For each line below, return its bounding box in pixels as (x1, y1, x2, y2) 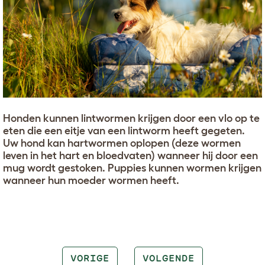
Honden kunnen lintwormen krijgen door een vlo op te (3, 112, 260, 125)
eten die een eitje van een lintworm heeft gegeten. (3, 125, 245, 137)
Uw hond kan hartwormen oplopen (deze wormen (3, 137, 241, 150)
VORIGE (70, 254, 109, 263)
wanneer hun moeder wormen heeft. (3, 174, 179, 187)
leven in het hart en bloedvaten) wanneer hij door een (3, 150, 258, 162)
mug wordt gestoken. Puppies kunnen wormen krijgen (3, 162, 261, 174)
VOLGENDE (142, 254, 195, 263)
